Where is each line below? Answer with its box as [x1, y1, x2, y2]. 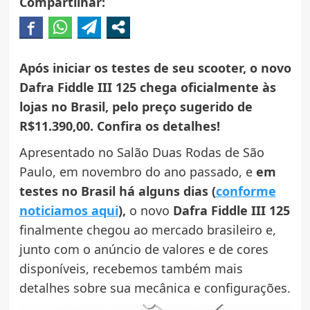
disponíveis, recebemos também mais [19, 260, 243, 277]
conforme [215, 183, 276, 200]
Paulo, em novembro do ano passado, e [19, 163, 256, 181]
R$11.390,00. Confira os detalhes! [19, 118, 220, 135]
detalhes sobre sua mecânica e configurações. [19, 280, 291, 297]
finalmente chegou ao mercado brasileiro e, [19, 221, 276, 239]
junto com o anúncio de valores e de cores [19, 241, 268, 258]
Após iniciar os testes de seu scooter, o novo [19, 60, 291, 77]
